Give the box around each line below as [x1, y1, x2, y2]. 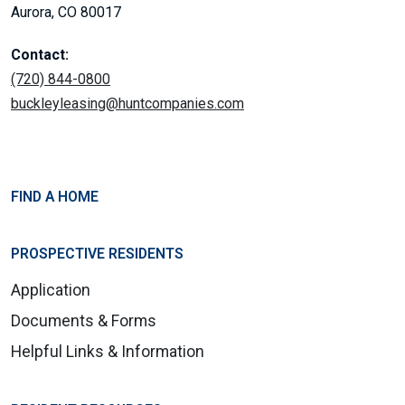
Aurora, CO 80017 [11, 4, 121, 22]
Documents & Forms [11, 312, 156, 331]
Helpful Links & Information [11, 343, 204, 362]
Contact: [11, 46, 69, 64]
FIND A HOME [11, 188, 99, 206]
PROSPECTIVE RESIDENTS [11, 245, 184, 263]
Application [11, 281, 90, 300]
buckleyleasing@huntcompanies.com [11, 95, 244, 113]
